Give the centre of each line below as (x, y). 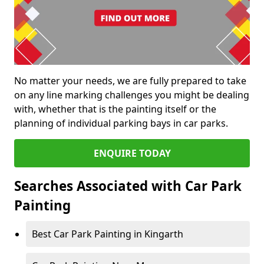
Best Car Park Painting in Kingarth (108, 234)
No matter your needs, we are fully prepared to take (130, 81)
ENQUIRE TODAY (132, 154)
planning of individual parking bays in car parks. (121, 123)
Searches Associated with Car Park (128, 186)
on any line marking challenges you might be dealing (132, 95)
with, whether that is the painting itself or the (115, 109)
